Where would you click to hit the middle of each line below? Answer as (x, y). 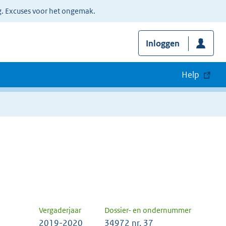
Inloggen (162, 44)
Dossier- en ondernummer (148, 210)
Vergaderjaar (60, 210)
